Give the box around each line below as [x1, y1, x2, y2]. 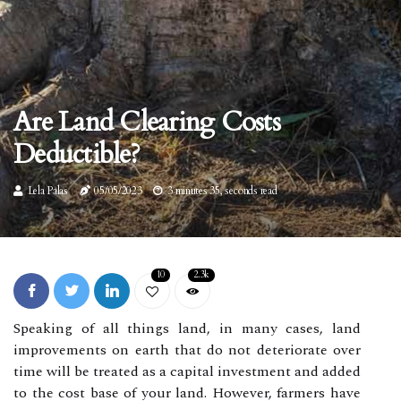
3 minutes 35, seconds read [167, 183, 277, 198]
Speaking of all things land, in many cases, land [13, 318, 361, 339]
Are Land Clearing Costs [13, 104, 280, 141]
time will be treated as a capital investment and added [13, 361, 361, 382]
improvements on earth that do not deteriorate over [13, 339, 361, 361]
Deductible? [13, 136, 140, 173]
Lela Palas [27, 183, 68, 198]
